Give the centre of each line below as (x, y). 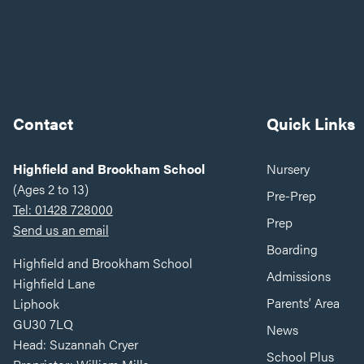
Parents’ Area (303, 302)
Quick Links (311, 123)
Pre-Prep (292, 195)
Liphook (36, 303)
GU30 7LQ (43, 323)
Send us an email (61, 229)
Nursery (288, 168)
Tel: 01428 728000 (63, 209)
